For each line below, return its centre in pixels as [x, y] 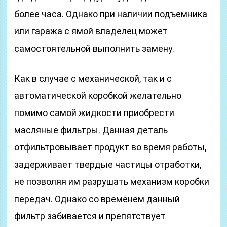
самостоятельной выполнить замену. [94, 48]
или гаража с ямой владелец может [91, 31]
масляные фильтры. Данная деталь [91, 130]
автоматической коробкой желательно [98, 96]
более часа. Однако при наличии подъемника [111, 14]
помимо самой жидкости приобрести [94, 113]
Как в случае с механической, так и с [93, 78]
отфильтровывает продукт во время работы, [110, 147]
